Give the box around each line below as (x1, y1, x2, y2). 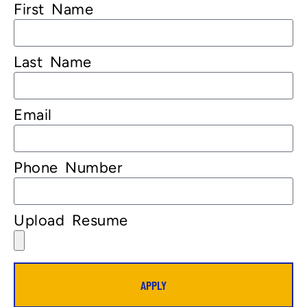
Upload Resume (14, 211, 128, 230)
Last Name (14, 53, 92, 72)
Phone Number (14, 158, 122, 177)
